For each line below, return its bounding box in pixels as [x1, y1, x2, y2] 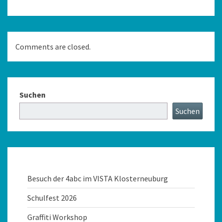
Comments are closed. [15, 41, 91, 52]
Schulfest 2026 [27, 192, 77, 203]
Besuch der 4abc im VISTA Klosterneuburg [27, 173, 168, 183]
